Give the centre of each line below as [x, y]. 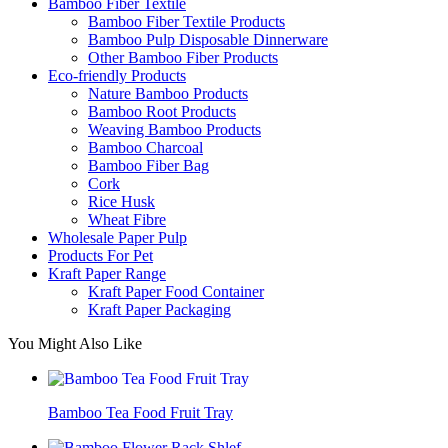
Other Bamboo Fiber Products [183, 57]
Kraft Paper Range [107, 273]
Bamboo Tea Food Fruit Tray [140, 412]
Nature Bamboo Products [168, 93]
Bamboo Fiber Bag [148, 165]
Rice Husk [121, 201]
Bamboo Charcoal [145, 147]
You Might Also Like [75, 343]
